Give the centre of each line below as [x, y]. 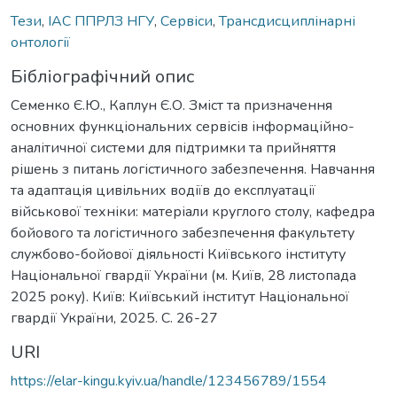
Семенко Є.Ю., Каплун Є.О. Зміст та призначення [171, 105]
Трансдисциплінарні [287, 21]
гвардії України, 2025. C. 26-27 [114, 318]
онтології [40, 42]
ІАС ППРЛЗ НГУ [101, 21]
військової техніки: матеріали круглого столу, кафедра [193, 211]
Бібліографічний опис [102, 76]
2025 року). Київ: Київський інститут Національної [180, 296]
